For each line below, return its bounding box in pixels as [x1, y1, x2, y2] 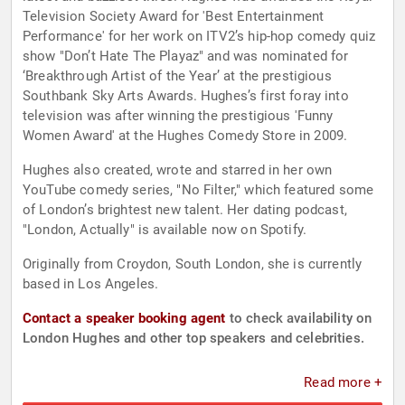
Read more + [304, 374, 382, 391]
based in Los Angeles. [23, 276, 159, 293]
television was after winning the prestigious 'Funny [23, 108, 334, 125]
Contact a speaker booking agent [23, 310, 226, 327]
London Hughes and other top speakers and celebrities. [23, 330, 364, 347]
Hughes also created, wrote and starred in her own [23, 162, 333, 179]
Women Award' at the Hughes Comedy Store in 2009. [23, 127, 348, 145]
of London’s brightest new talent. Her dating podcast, [23, 202, 347, 219]
